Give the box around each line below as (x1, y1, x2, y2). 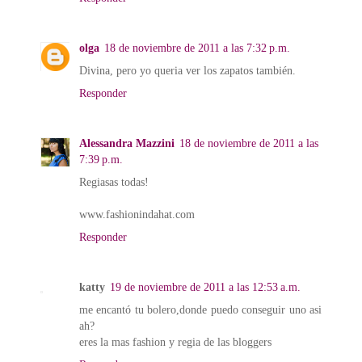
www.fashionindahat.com (79, 207, 195, 221)
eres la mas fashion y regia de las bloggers (79, 335, 271, 348)
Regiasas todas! (79, 175, 149, 188)
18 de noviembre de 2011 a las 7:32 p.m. (104, 40, 290, 54)
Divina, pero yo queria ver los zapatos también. (79, 63, 296, 77)
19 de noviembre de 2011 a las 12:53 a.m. (110, 280, 301, 293)
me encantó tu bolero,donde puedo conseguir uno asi (79, 302, 322, 316)
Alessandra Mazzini (79, 136, 175, 149)
